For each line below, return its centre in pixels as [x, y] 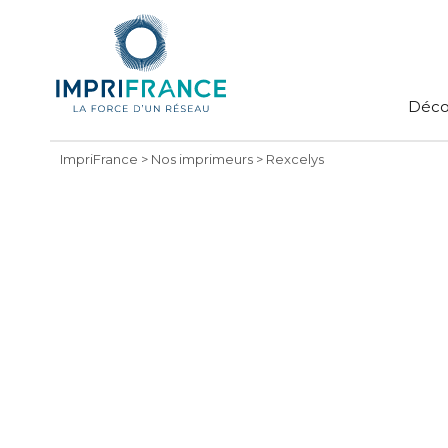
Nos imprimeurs [201, 159]
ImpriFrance [98, 159]
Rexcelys [294, 159]
